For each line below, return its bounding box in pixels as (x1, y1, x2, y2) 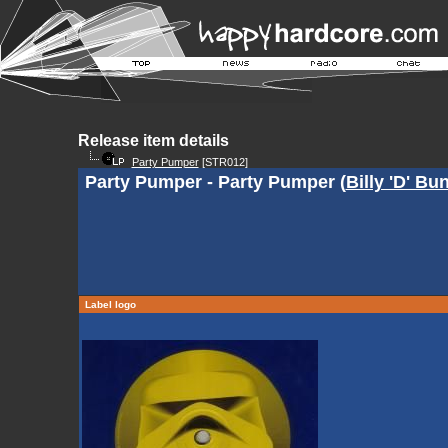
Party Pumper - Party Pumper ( (84, 172, 346, 192)
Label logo (81, 299, 139, 310)
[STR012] (198, 156, 248, 168)
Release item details (77, 132, 229, 149)
